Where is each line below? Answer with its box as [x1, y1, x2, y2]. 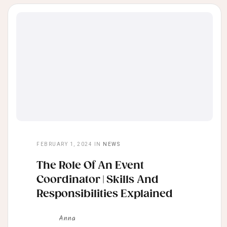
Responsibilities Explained [36, 188, 173, 201]
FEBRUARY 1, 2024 [36, 141, 92, 147]
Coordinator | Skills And [36, 174, 159, 186]
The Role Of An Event [36, 160, 144, 172]
